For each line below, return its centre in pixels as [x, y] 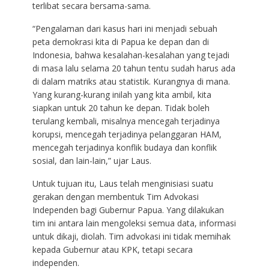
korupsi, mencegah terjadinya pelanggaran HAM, [127, 134]
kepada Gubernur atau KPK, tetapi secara [112, 250]
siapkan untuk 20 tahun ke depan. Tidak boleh [121, 108]
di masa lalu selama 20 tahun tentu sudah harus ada [134, 68]
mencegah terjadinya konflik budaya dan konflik [124, 148]
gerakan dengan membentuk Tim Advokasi [115, 197]
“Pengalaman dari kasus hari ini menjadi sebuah [125, 29]
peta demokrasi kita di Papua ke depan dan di [120, 42]
